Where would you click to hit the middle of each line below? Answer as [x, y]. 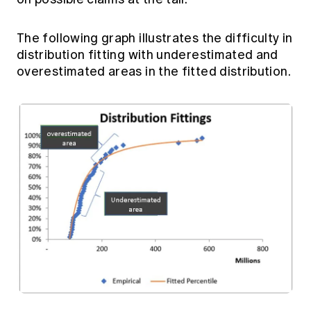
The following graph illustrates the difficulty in [155, 39]
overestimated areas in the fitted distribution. [154, 72]
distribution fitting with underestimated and [148, 55]
